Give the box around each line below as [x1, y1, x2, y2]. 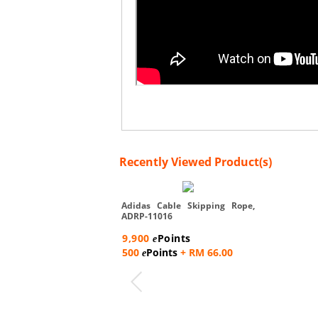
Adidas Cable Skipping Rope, [121, 199, 255, 212]
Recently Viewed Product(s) [119, 153, 272, 170]
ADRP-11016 [121, 209, 172, 222]
